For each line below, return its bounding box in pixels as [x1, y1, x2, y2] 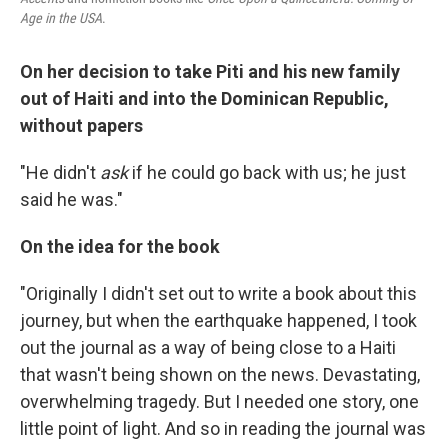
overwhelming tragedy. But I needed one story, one [20, 391, 419, 413]
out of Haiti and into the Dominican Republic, [20, 88, 389, 110]
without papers [20, 115, 143, 137]
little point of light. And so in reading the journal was [20, 418, 426, 440]
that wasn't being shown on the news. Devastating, [20, 364, 420, 386]
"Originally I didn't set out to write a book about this [20, 283, 417, 305]
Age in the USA [20, 10, 102, 27]
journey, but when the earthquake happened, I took [20, 310, 417, 332]
